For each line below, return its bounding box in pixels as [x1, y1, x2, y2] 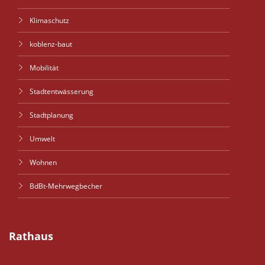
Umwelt [30, 134, 55, 144]
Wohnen [30, 157, 57, 167]
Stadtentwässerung [30, 86, 93, 96]
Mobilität [30, 63, 59, 73]
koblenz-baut [30, 39, 72, 49]
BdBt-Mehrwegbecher [30, 181, 102, 191]
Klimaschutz [30, 15, 69, 25]
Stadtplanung [30, 110, 73, 120]
